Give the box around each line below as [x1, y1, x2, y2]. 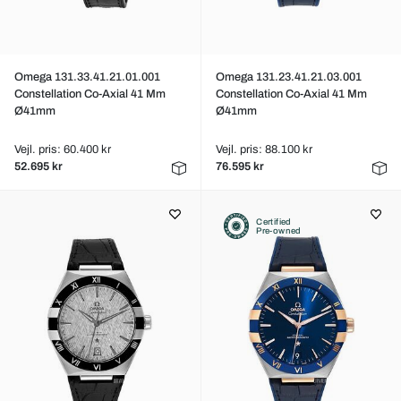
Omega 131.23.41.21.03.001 [215, 71, 362, 83]
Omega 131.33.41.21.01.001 [14, 71, 160, 83]
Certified [256, 217, 292, 226]
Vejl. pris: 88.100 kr [215, 143, 312, 156]
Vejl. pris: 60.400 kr [14, 143, 111, 156]
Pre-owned [256, 226, 302, 235]
